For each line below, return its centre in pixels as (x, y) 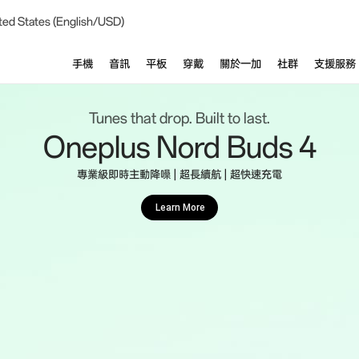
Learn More (180, 208)
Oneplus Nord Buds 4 (179, 148)
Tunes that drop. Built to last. (179, 119)
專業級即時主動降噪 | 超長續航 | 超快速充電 (179, 175)
